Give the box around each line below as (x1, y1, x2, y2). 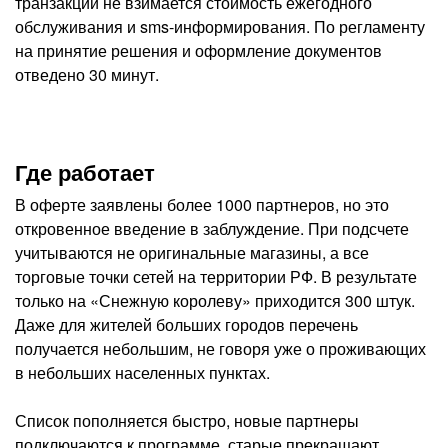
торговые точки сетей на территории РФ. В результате (15, 265, 417, 289)
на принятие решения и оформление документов (15, 39, 382, 63)
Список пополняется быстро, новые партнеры (15, 409, 359, 433)
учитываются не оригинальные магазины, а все (15, 241, 369, 265)
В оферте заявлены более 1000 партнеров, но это (15, 193, 389, 217)
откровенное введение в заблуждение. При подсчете (15, 217, 409, 241)
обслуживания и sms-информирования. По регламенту (15, 15, 425, 39)
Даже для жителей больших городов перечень (15, 313, 358, 337)
